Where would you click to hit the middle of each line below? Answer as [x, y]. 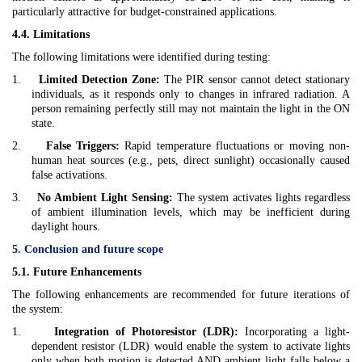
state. [43, 124]
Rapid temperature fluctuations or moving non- [235, 146]
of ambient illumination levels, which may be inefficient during [191, 213]
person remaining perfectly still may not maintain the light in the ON [191, 109]
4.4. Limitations [51, 35]
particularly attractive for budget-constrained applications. [145, 12]
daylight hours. [66, 227]
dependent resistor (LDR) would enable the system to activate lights [191, 347]
